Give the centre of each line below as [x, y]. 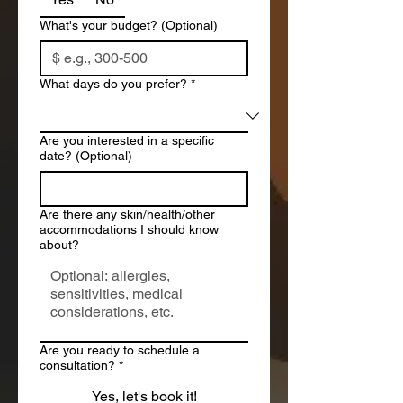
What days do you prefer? [113, 84]
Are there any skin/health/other [127, 214]
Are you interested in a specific [127, 140]
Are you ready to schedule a [120, 350]
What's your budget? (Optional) [129, 25]
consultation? [77, 365]
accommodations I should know [129, 229]
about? [59, 245]
